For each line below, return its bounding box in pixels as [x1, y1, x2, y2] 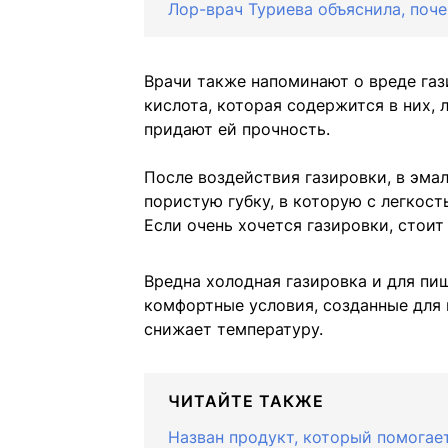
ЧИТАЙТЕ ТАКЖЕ [168, 391, 324, 412]
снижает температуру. [144, 319, 323, 340]
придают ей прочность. [144, 119, 330, 140]
